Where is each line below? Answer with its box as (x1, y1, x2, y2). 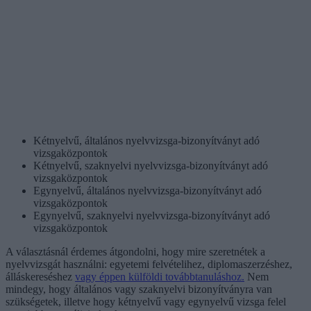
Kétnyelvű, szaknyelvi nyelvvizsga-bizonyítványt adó (33, 159, 268, 171)
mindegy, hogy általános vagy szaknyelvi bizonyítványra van (6, 283, 272, 295)
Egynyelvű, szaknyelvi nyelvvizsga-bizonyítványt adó (33, 209, 270, 221)
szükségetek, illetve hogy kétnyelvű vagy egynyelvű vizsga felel (6, 295, 286, 308)
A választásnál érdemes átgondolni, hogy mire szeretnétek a (6, 245, 265, 258)
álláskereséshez (6, 270, 75, 283)
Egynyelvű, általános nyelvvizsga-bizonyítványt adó (33, 184, 262, 196)
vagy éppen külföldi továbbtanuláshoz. (75, 270, 244, 283)
